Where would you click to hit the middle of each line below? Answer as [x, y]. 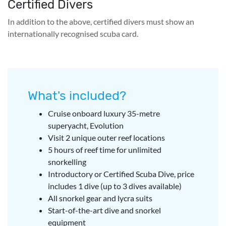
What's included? [77, 95]
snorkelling [67, 161]
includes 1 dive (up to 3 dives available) [115, 186]
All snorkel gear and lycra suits [100, 198]
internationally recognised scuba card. [73, 33]
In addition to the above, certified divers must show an [101, 21]
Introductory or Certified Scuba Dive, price [121, 174]
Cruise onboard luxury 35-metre [104, 113]
